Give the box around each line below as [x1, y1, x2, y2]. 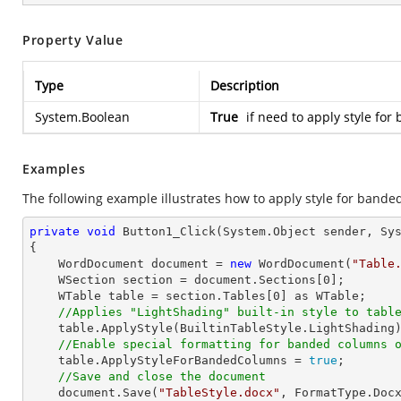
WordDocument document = [58, 257, 230, 270]
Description [210, 77, 279, 94]
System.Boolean [35, 108, 130, 125]
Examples [22, 160, 86, 177]
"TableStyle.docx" [158, 386, 280, 399]
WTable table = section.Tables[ [58, 289, 273, 303]
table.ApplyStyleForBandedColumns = [58, 354, 309, 367]
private [30, 225, 80, 238]
